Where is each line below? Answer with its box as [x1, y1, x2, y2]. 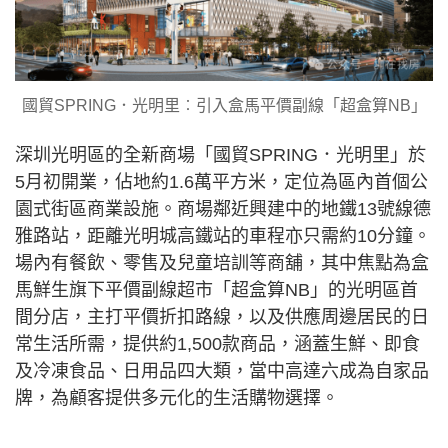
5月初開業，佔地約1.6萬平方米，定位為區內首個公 [15, 172, 428, 193]
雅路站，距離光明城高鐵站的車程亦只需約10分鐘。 [15, 226, 431, 247]
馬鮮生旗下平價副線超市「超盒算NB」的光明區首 [15, 280, 418, 301]
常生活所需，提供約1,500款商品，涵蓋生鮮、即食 [15, 334, 420, 355]
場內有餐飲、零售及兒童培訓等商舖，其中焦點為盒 [15, 253, 429, 274]
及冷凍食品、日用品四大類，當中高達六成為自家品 [15, 361, 429, 382]
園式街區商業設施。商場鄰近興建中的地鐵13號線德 [15, 199, 431, 220]
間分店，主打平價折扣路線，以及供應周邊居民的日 [15, 307, 429, 328]
